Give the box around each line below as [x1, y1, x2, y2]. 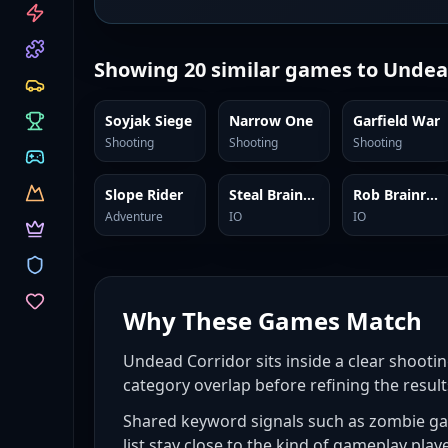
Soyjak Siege [105, 111, 192, 130]
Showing [94, 56, 184, 83]
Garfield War [353, 111, 441, 130]
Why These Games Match [123, 304, 422, 337]
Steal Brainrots [303, 185, 316, 204]
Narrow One [229, 111, 314, 130]
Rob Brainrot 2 [426, 185, 439, 204]
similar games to [206, 56, 383, 83]
